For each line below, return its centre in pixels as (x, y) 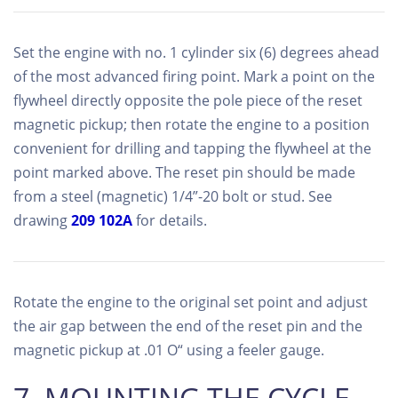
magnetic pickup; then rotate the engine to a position (191, 124)
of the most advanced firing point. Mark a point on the (194, 76)
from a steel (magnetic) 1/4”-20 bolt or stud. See (173, 196)
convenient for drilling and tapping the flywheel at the (192, 148)
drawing (42, 220)
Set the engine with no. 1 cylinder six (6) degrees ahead (196, 52)
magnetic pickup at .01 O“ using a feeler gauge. (169, 350)
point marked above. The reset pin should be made (184, 172)
